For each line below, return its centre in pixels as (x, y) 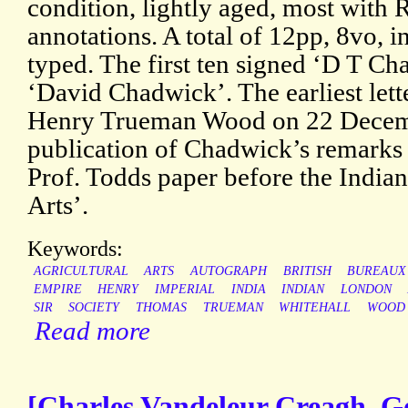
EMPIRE (57, 290)
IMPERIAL (184, 290)
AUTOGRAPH (228, 271)
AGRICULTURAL (81, 271)
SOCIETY (94, 308)
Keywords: (75, 249)
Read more (92, 331)
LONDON (366, 290)
